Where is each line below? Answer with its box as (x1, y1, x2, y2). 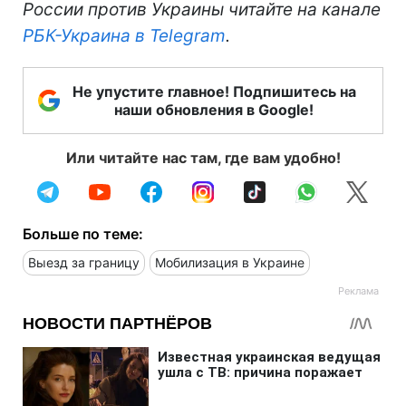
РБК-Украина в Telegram (23, 25, 226, 47)
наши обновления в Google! (114, 101, 314, 120)
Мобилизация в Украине (155, 255, 304, 271)
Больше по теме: (23, 225, 143, 244)
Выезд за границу (28, 255, 140, 271)
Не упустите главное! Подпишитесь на (72, 82, 356, 101)
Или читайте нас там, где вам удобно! (65, 149, 341, 168)
